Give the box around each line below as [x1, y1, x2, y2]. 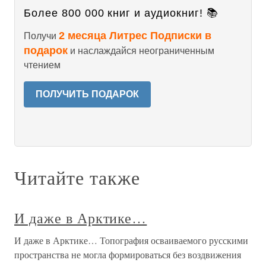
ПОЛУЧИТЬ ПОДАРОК [36, 89, 139, 100]
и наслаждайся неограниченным [68, 46, 214, 56]
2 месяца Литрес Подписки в [59, 30, 211, 42]
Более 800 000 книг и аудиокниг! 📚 [24, 7, 218, 20]
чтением [24, 60, 61, 71]
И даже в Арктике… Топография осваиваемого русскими [14, 234, 248, 247]
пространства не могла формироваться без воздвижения [14, 248, 241, 261]
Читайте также [14, 164, 140, 191]
